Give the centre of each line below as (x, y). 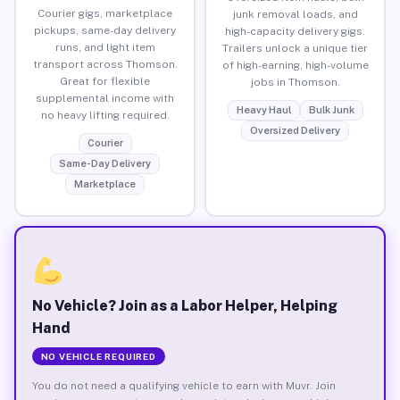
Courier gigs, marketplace (105, 13)
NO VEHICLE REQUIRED (98, 356)
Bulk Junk (331, 109)
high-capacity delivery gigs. (295, 31)
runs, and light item (105, 47)
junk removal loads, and (295, 14)
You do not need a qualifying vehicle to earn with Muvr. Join (183, 385)
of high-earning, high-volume (295, 65)
